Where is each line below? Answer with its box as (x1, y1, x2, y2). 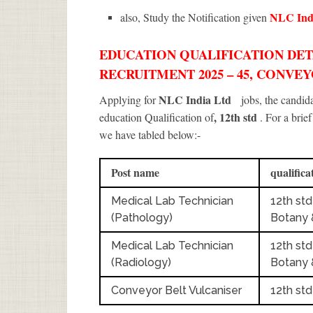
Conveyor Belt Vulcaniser (111, 284, 242, 298)
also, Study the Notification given (120, 9, 270, 24)
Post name (111, 164, 159, 181)
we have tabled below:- (99, 127, 201, 143)
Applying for (99, 92, 159, 108)
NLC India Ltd (159, 92, 234, 108)
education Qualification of (99, 110, 214, 125)
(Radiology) (111, 256, 171, 270)
